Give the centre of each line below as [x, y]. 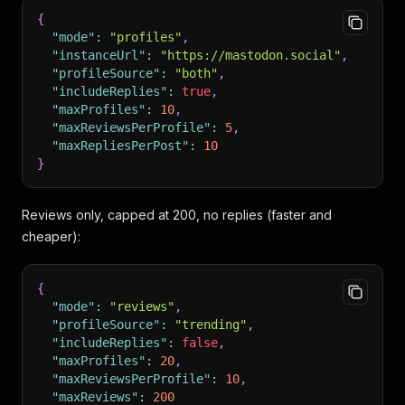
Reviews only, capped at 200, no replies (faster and [177, 215]
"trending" [211, 325]
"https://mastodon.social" [250, 55]
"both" [196, 73]
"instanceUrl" [99, 55]
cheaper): [51, 236]
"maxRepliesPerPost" [120, 146]
